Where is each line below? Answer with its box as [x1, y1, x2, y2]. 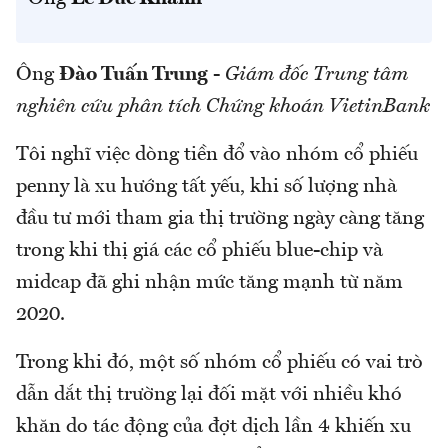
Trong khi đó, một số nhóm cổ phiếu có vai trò [16, 353, 423, 374]
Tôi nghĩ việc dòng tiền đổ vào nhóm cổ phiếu [16, 145, 418, 166]
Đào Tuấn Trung [59, 65, 208, 86]
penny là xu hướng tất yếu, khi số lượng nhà [16, 177, 397, 198]
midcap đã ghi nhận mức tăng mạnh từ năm [16, 273, 403, 294]
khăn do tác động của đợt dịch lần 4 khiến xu [16, 417, 411, 438]
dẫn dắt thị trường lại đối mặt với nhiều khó [16, 385, 402, 406]
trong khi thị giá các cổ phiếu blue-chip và [16, 241, 383, 262]
